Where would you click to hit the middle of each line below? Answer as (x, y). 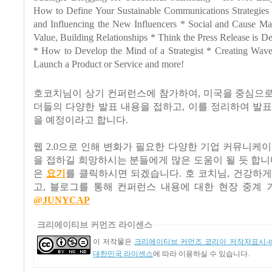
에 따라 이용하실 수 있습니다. (201, 254)
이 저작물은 (114, 242)
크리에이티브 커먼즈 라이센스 (95, 225)
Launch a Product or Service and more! (109, 65)
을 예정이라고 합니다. (81, 121)
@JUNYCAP (62, 201)
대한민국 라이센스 (123, 254)
